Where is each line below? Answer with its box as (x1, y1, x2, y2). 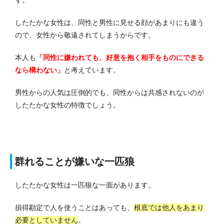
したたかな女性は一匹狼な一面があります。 (15, 181, 155, 189)
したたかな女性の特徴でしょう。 (15, 101, 120, 109)
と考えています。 (64, 66, 120, 74)
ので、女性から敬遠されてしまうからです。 (15, 31, 155, 39)
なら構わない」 (15, 66, 64, 74)
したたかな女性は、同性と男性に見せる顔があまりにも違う (15, 18, 204, 27)
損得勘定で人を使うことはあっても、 (15, 203, 134, 212)
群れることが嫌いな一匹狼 (14, 156, 134, 167)
